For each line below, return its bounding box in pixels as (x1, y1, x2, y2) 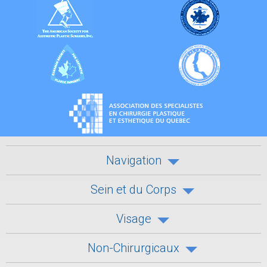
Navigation (105, 153, 162, 168)
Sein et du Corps (91, 182, 176, 197)
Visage (116, 212, 151, 226)
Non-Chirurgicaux (88, 241, 179, 256)
